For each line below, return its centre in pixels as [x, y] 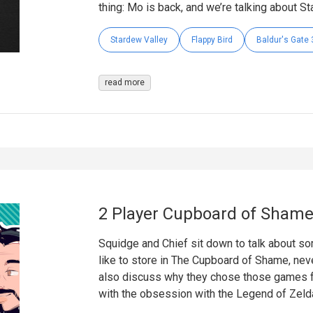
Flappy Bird [212, 40]
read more [124, 83]
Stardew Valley [139, 40]
